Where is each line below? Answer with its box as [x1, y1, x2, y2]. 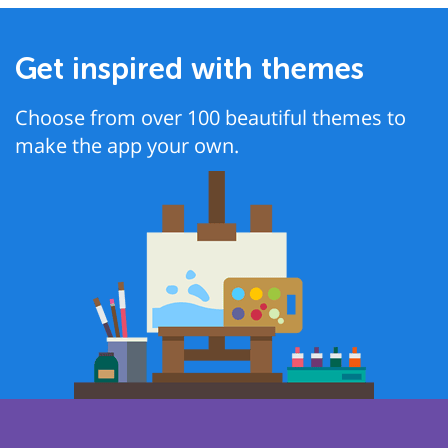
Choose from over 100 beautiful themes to [15, 104, 406, 131]
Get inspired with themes [15, 52, 364, 86]
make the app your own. [15, 132, 239, 159]
